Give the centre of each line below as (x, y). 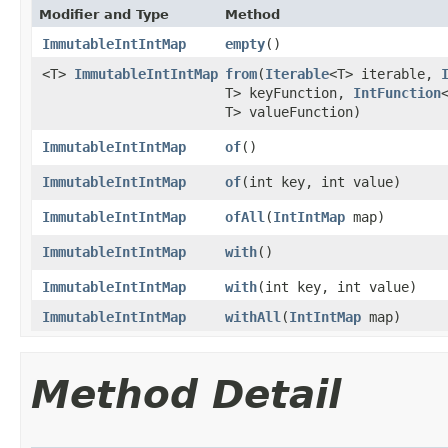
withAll (253, 317)
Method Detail (186, 394)
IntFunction (397, 93)
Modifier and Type (104, 14)
